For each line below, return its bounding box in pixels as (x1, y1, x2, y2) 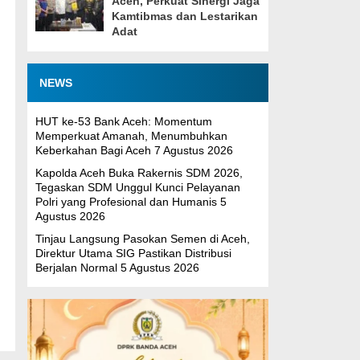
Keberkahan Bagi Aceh (35, 144, 151, 157)
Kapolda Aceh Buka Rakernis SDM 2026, (35, 166, 243, 179)
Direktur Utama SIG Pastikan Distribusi (35, 247, 231, 260)
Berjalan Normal (35, 261, 117, 274)
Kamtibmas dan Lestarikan (111, 10, 258, 22)
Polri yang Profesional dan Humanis (35, 195, 217, 208)
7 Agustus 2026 (153, 144, 233, 157)
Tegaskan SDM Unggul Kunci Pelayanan (35, 181, 240, 194)
